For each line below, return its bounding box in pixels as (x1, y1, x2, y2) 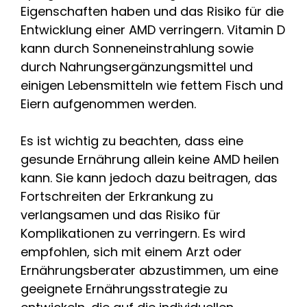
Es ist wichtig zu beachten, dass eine (21, 132, 243, 149)
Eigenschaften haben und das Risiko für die (21, 2, 284, 20)
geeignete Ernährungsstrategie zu (21, 280, 228, 297)
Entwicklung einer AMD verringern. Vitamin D (21, 21, 285, 38)
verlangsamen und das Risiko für (21, 206, 221, 223)
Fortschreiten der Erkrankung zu (21, 187, 213, 205)
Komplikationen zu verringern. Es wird (21, 224, 245, 242)
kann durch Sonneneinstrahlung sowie (21, 39, 254, 57)
